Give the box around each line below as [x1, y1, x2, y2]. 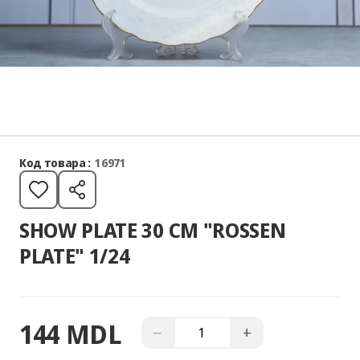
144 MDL [19, 316, 122, 351]
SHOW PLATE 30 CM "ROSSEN [19, 216, 286, 243]
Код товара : [19, 155, 92, 170]
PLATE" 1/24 [19, 242, 130, 269]
